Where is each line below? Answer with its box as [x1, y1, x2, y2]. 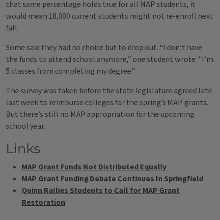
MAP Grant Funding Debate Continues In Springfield [22, 173, 203, 184]
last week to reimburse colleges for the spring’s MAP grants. [6, 97, 208, 108]
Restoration [22, 197, 65, 208]
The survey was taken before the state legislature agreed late [6, 85, 212, 96]
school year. [6, 121, 47, 132]
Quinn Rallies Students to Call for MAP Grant [22, 185, 180, 196]
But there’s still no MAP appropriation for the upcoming [6, 109, 194, 120]
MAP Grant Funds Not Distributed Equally [22, 162, 166, 172]
